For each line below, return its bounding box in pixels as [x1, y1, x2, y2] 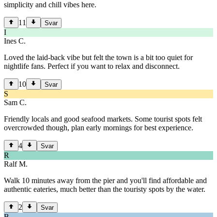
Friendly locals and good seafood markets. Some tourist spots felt [4, 115, 202, 124]
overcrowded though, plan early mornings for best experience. [4, 124, 193, 132]
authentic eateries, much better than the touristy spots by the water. [4, 185, 205, 194]
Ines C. [4, 37, 26, 46]
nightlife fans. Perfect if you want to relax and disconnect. [4, 62, 180, 71]
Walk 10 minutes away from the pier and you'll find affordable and [4, 176, 207, 185]
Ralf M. [4, 160, 28, 169]
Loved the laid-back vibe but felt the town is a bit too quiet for [4, 53, 193, 62]
